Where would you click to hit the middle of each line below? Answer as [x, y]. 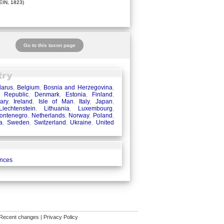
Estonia [75, 95]
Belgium [28, 88]
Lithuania [56, 109]
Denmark [47, 95]
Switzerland [50, 123]
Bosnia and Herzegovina [78, 88]
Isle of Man [56, 102]
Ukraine [81, 123]
